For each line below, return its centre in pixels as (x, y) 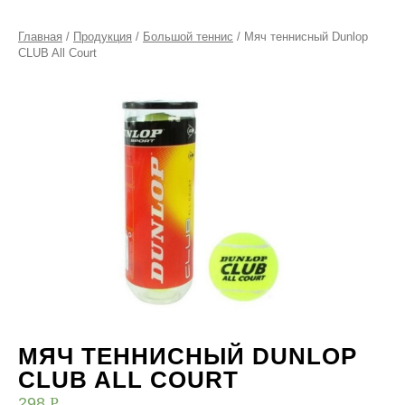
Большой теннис (188, 37)
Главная (40, 37)
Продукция (103, 37)
